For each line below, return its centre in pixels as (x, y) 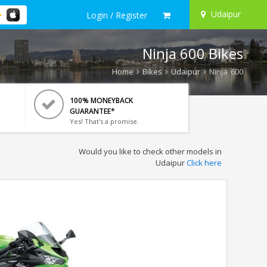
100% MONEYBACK (101, 100)
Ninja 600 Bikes (193, 53)
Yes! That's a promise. (104, 121)
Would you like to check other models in (150, 151)
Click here (204, 163)
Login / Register (117, 15)
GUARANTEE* (92, 111)
